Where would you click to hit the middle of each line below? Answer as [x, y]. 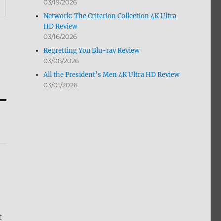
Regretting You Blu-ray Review [92, 51]
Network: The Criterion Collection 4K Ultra [110, 16]
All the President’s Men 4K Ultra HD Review [112, 75]
